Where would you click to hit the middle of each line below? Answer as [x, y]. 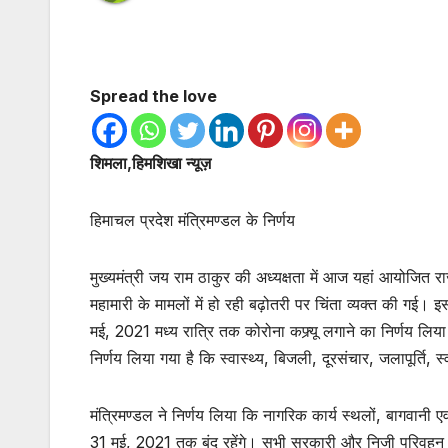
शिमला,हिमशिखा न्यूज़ [150, 163]
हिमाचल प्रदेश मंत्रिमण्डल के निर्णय [192, 220]
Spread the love [153, 96]
